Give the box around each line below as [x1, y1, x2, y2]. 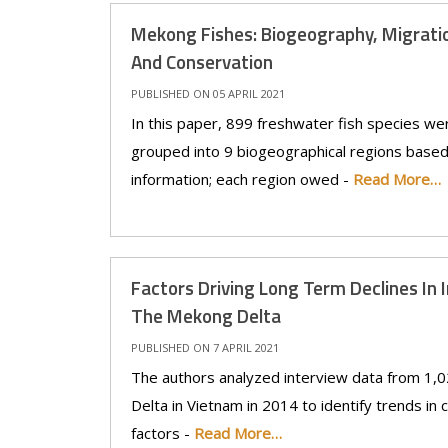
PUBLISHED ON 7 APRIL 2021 [130, 340, 279, 355]
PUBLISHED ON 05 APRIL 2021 [130, 86, 285, 101]
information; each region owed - [130, 169, 353, 189]
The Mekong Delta [130, 301, 281, 330]
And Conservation [130, 47, 273, 76]
